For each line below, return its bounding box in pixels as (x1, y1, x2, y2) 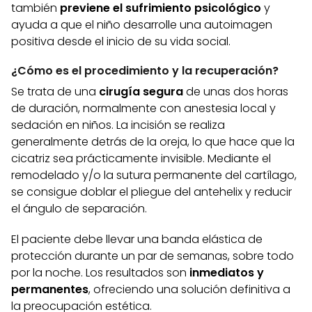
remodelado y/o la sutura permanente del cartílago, (11, 167, 297, 184)
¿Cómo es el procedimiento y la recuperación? (11, 63, 279, 79)
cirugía (99, 84, 140, 100)
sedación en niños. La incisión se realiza (11, 117, 225, 134)
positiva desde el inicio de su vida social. (11, 33, 231, 50)
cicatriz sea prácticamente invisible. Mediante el (11, 150, 271, 167)
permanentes (11, 281, 88, 298)
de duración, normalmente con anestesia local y (11, 100, 276, 117)
